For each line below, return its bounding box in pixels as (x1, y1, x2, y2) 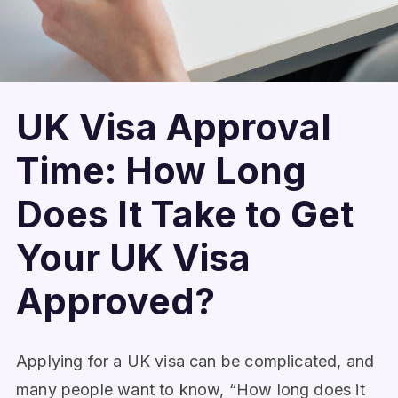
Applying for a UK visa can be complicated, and (16, 352, 375, 370)
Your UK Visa (16, 235, 251, 280)
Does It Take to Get (16, 192, 354, 236)
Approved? (16, 279, 215, 323)
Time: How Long (16, 148, 306, 193)
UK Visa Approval (16, 105, 331, 149)
